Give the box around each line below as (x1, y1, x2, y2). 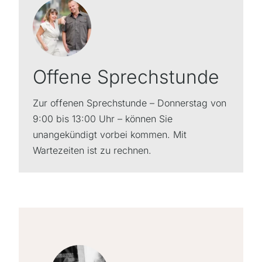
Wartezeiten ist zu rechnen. (33, 144, 151, 157)
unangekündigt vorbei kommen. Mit (33, 129, 187, 141)
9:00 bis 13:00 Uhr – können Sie (33, 113, 173, 125)
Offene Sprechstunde (33, 65, 219, 89)
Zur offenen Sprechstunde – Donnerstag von (33, 97, 226, 109)
